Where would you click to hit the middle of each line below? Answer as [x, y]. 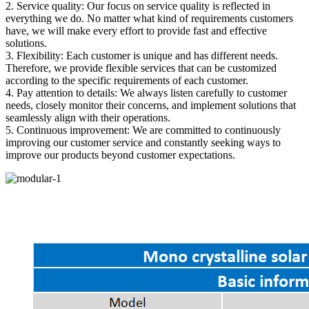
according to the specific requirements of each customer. [127, 80]
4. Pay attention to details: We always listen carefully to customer [146, 92]
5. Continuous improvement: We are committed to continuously [143, 130]
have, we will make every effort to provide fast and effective [136, 30]
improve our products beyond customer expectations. [120, 154]
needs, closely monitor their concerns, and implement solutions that [151, 105]
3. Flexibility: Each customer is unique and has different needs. [142, 55]
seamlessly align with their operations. [88, 117]
